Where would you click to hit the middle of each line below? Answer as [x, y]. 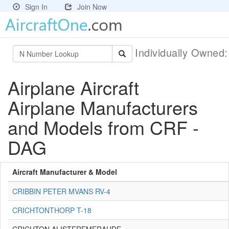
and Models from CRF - [103, 127]
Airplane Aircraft [73, 87]
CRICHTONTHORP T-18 [52, 210]
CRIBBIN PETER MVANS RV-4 [61, 191]
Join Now [92, 7]
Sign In [36, 7]
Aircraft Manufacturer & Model [65, 172]
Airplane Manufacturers [103, 107]
